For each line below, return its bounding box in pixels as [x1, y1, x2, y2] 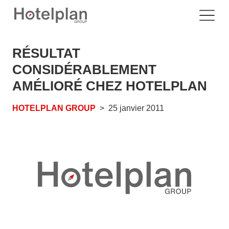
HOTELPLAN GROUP [12, 104, 96, 112]
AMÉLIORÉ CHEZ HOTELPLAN [12, 78, 207, 94]
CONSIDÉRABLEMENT [12, 62, 156, 77]
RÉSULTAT [12, 45, 80, 61]
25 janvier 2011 [108, 104, 164, 112]
